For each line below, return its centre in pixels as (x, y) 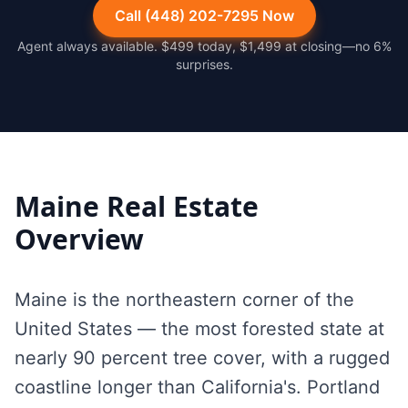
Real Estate (179, 206)
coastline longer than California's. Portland (197, 387)
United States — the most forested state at (199, 329)
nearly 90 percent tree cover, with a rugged (202, 358)
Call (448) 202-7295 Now (204, 15)
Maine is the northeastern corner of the (184, 300)
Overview (79, 239)
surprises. (204, 64)
